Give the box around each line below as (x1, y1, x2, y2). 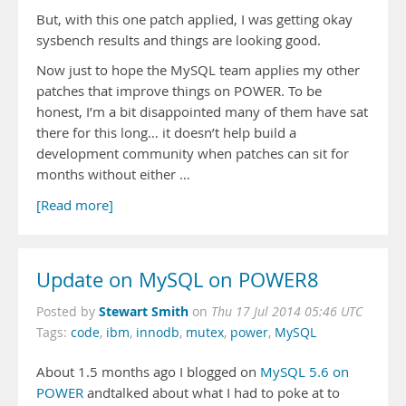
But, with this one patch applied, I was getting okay (36, 11, 353, 28)
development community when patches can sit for (36, 145, 349, 162)
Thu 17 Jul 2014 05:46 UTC (211, 304, 362, 320)
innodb (136, 324, 179, 341)
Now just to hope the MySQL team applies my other (36, 62, 360, 79)
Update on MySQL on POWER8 (36, 266, 319, 294)
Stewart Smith (99, 303, 188, 320)
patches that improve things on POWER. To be (36, 82, 322, 100)
